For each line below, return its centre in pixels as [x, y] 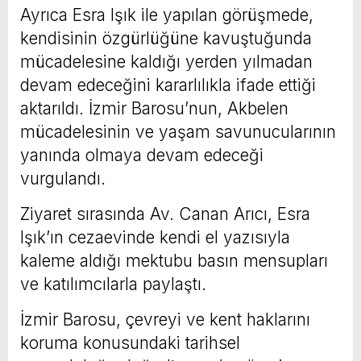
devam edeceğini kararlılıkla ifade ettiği [168, 85]
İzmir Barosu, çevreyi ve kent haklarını [165, 319]
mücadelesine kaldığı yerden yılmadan [166, 61]
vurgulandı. [63, 178]
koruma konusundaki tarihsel [130, 342]
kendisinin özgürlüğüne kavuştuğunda [166, 38]
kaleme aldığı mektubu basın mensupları [174, 260]
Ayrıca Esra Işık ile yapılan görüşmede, [167, 15]
